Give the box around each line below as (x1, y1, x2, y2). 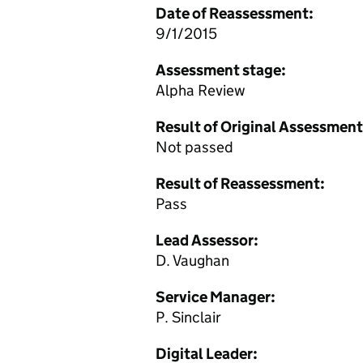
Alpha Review (156, 81, 246, 100)
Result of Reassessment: (156, 174, 325, 193)
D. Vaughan (156, 251, 229, 270)
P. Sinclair (156, 308, 221, 327)
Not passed (156, 138, 233, 156)
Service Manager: (156, 288, 275, 306)
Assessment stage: (156, 61, 286, 79)
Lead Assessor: (156, 231, 258, 250)
